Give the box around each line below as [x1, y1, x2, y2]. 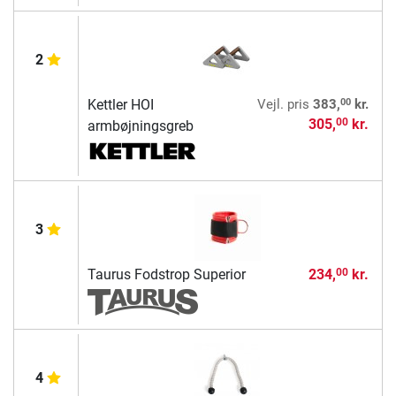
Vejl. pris [256, 95, 309, 112]
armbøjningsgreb [87, 117, 194, 134]
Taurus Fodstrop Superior [87, 265, 246, 283]
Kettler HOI [87, 95, 154, 113]
